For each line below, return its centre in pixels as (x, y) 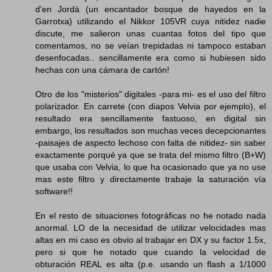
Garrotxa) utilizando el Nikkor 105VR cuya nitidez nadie (151, 21)
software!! (54, 191)
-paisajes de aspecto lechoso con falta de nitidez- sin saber (151, 142)
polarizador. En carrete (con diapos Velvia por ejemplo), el (151, 106)
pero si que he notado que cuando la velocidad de (151, 252)
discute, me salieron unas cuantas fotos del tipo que (151, 33)
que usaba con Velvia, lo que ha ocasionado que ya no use (151, 167)
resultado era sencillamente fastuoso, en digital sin (151, 118)
